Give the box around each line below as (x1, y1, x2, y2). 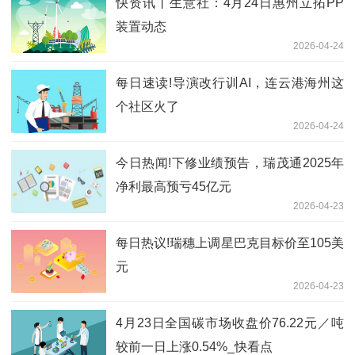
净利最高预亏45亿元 (116, 180, 231, 194)
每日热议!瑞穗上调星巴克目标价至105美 (116, 236, 344, 250)
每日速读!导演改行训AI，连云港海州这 (116, 76, 344, 90)
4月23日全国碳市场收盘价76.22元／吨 (116, 316, 344, 330)
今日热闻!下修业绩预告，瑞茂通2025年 (116, 156, 344, 170)
